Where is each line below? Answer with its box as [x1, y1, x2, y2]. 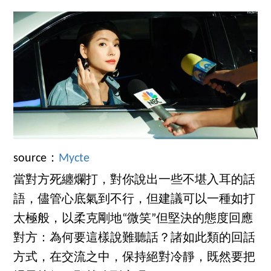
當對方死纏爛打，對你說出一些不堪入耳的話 [13, 174, 256, 187]
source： [13, 152, 59, 165]
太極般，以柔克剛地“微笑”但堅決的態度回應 [13, 213, 253, 226]
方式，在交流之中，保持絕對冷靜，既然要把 [13, 252, 256, 264]
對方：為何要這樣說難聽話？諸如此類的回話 [13, 232, 256, 245]
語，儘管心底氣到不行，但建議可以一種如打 [13, 194, 256, 206]
